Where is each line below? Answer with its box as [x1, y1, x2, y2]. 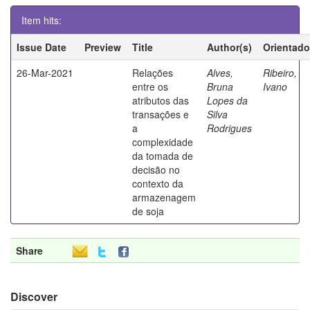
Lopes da [207, 93, 248, 107]
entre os [132, 79, 168, 93]
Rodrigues [207, 120, 252, 135]
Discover [10, 288, 57, 304]
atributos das [132, 93, 189, 107]
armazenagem [132, 190, 196, 204]
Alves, [207, 65, 233, 80]
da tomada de [132, 148, 193, 163]
